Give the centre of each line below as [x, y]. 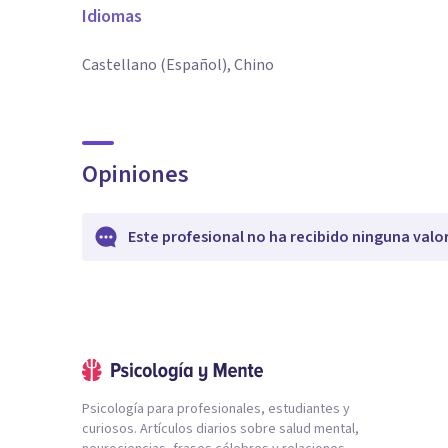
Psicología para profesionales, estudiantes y [216, 409]
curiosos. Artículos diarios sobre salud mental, [220, 429]
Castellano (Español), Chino [178, 65]
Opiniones [135, 174]
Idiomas [112, 16]
